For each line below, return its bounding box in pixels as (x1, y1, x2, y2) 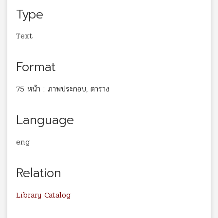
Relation (16, 163, 61, 182)
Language (16, 111, 74, 130)
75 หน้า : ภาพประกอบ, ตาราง (16, 83, 109, 95)
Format (16, 58, 55, 77)
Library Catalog (16, 188, 71, 201)
